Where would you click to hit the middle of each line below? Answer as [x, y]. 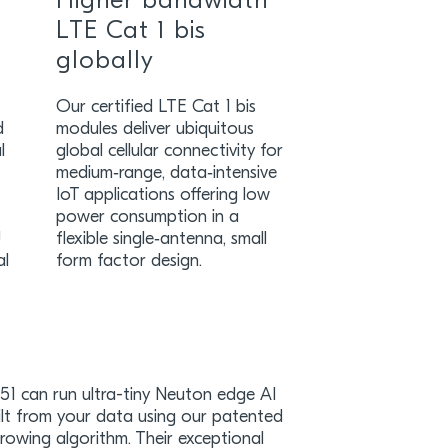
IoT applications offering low [162, 195]
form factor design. [128, 261]
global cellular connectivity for [169, 151]
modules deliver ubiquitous [154, 129]
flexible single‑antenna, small [161, 239]
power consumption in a [147, 217]
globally [104, 61]
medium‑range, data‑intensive [166, 173]
